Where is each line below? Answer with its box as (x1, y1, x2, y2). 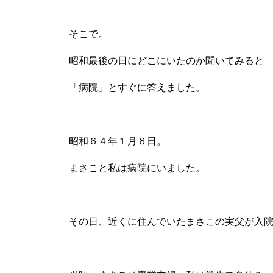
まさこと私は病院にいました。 (69, 163, 205, 174)
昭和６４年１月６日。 (69, 136, 166, 147)
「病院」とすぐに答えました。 (69, 82, 205, 93)
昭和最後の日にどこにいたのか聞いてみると (69, 55, 264, 66)
